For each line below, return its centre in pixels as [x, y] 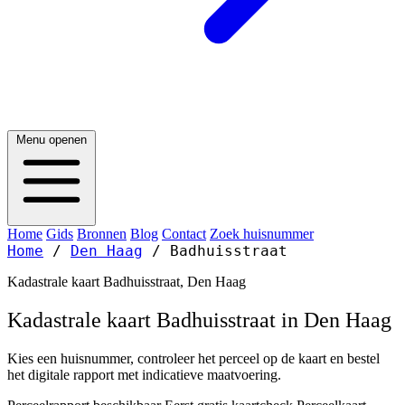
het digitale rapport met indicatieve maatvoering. [144, 374]
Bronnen [102, 234]
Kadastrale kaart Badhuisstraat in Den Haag [199, 320]
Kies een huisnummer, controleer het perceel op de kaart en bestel [193, 358]
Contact [184, 234]
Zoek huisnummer [262, 234]
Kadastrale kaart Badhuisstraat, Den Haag [127, 282]
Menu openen [52, 140]
